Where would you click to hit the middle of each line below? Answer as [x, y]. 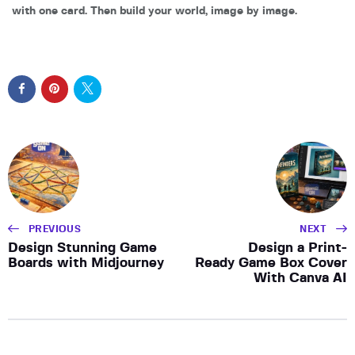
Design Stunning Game [82, 247]
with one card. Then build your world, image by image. [155, 11]
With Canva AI [300, 277]
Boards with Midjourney [86, 262]
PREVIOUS [55, 229]
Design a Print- [298, 247]
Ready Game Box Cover [271, 262]
